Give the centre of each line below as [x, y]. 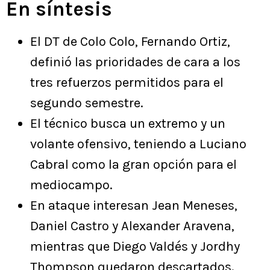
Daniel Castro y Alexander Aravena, [132, 226]
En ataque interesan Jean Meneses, [134, 206]
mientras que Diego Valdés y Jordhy [135, 247]
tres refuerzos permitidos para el [127, 83]
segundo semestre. [87, 103]
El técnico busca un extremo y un [128, 124]
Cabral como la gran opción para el [133, 165]
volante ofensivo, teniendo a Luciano [138, 144]
